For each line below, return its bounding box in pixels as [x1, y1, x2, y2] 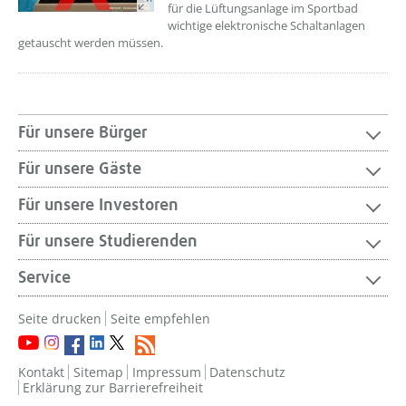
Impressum [131, 363, 201, 381]
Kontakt [18, 363, 64, 381]
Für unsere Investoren [18, 197, 179, 214]
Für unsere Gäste [18, 160, 141, 178]
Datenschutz [209, 363, 286, 381]
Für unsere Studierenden [18, 233, 198, 250]
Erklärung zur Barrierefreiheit [23, 379, 204, 396]
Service [18, 269, 71, 286]
